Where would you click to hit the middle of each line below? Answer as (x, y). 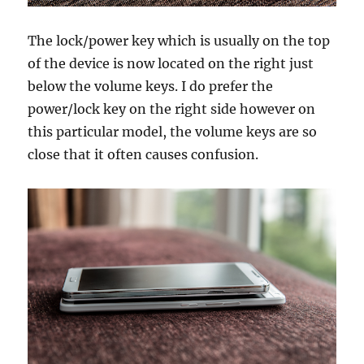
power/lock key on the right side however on (172, 108)
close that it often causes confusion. (143, 154)
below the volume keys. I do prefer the (151, 86)
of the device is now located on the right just (171, 63)
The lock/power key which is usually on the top (179, 40)
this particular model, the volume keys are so (173, 131)
